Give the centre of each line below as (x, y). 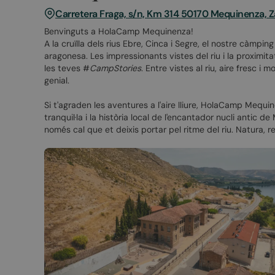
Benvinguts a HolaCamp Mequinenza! (119, 32)
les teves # (67, 68)
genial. (57, 81)
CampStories (115, 68)
